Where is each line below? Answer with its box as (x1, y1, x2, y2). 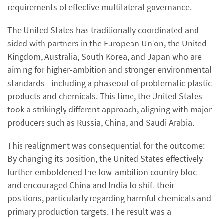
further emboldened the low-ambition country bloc (7, 166, 197, 177)
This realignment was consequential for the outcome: (7, 140, 205, 151)
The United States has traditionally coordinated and (7, 24, 199, 36)
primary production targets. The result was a (7, 206, 171, 217)
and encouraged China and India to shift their (7, 179, 174, 191)
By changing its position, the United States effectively (7, 153, 203, 164)
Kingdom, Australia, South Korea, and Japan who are (7, 51, 202, 62)
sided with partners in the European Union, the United (7, 38, 207, 49)
